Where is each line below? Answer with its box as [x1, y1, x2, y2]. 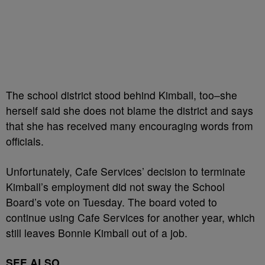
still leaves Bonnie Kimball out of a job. [6, 225, 188, 240]
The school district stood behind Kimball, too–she [6, 88, 237, 102]
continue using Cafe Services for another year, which [6, 210, 255, 225]
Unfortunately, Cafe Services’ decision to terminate [6, 164, 245, 179]
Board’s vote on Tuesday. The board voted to [6, 195, 217, 209]
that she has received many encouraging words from [6, 118, 253, 133]
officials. [6, 134, 44, 148]
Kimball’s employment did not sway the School [6, 179, 225, 194]
